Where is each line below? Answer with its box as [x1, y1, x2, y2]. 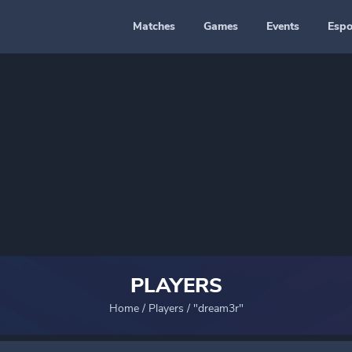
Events [266, 19, 299, 34]
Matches [133, 19, 175, 34]
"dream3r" [192, 301, 244, 316]
